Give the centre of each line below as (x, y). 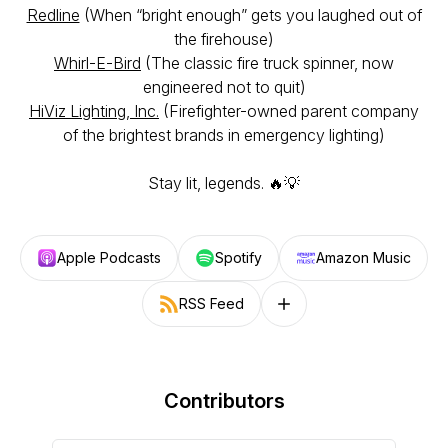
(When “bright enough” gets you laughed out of (250, 15)
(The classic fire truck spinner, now (267, 63)
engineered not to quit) (224, 87)
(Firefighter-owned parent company (289, 111)
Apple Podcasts (109, 257)
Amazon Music (363, 257)
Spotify (238, 257)
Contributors (224, 401)
